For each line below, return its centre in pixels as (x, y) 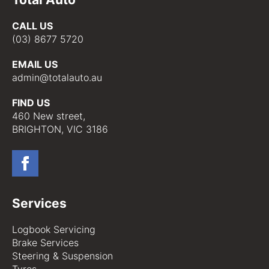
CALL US (32, 26)
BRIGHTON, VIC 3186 (60, 129)
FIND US (31, 103)
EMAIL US (35, 65)
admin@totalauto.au (57, 78)
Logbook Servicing (54, 230)
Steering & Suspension (62, 256)
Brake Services (45, 243)
